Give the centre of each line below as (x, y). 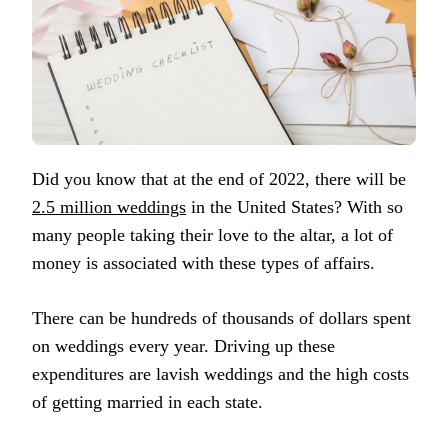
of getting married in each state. (147, 401)
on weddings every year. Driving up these (183, 345)
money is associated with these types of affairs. (203, 262)
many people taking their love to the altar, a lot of (212, 234)
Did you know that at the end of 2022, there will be (219, 178)
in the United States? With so (294, 206)
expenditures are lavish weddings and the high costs (220, 373)
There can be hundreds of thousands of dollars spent (221, 317)
